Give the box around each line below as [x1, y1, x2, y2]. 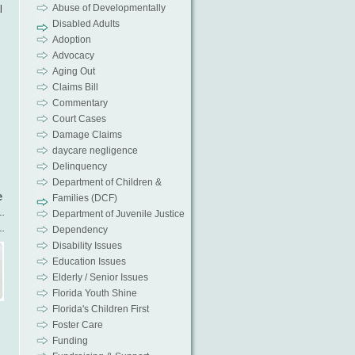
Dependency [52, 224, 108, 235]
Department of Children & [52, 177, 162, 188]
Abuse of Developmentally [52, 2, 166, 13]
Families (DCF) [52, 193, 117, 204]
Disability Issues [52, 240, 122, 251]
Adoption [52, 34, 91, 45]
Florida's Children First [52, 303, 149, 315]
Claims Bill [52, 82, 98, 93]
